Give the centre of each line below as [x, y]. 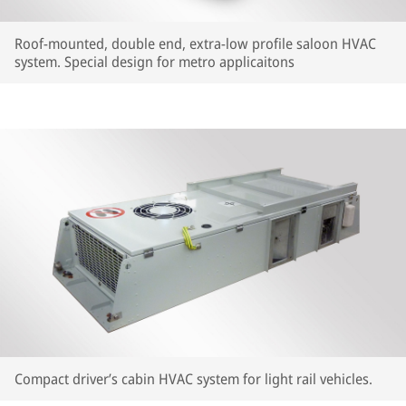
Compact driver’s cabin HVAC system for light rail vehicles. [193, 379]
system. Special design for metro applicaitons [155, 62]
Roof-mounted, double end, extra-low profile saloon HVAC [195, 43]
